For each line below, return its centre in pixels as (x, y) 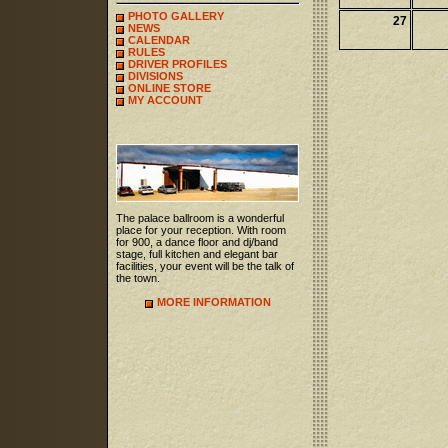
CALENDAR (158, 40)
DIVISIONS (155, 76)
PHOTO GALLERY (175, 16)
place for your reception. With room (200, 230)
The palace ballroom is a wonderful (199, 218)
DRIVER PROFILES (177, 64)
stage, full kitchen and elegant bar (196, 254)
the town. (137, 278)
